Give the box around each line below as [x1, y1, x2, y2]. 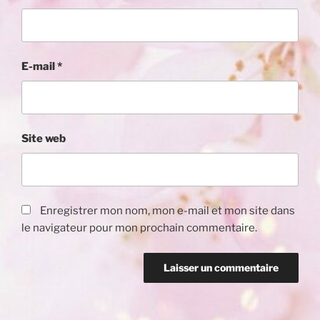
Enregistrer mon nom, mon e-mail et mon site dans [40, 204, 295, 218]
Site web [21, 132, 66, 146]
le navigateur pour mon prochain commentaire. [21, 221, 257, 235]
